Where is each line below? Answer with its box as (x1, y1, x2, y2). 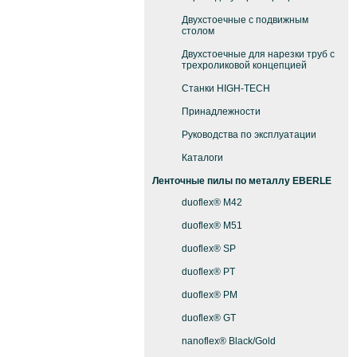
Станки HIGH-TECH (182, 83, 270, 94)
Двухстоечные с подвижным (182, 14, 308, 25)
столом (182, 25, 214, 37)
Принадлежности (182, 106, 261, 117)
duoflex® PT (182, 266, 235, 277)
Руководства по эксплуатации (182, 129, 316, 140)
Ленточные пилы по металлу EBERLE (152, 175, 331, 186)
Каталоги (182, 152, 223, 163)
